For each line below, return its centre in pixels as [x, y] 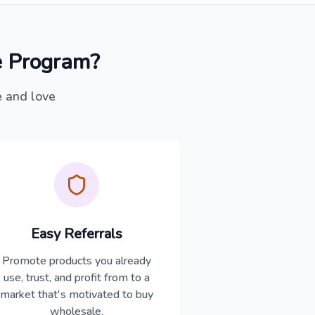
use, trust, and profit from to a [77, 278]
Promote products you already [77, 261]
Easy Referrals [77, 234]
